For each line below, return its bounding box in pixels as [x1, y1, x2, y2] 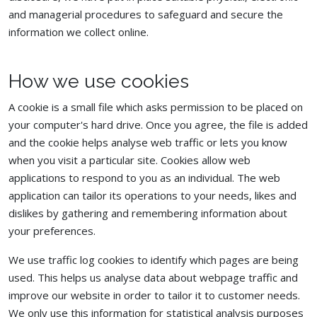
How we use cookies [8, 70, 189, 92]
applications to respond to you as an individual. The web [8, 171, 280, 185]
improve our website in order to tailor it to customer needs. [8, 288, 300, 302]
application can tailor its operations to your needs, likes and [8, 188, 296, 202]
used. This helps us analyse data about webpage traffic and [8, 270, 298, 284]
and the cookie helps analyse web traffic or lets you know [8, 135, 287, 149]
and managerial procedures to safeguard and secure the [8, 7, 283, 21]
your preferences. [8, 224, 96, 238]
